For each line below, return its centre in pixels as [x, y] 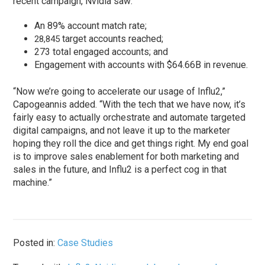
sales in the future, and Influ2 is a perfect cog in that [120, 170]
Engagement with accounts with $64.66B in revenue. [141, 65]
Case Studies [85, 243]
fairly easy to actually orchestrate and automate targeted [130, 118]
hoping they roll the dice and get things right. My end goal [131, 144]
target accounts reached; [113, 39]
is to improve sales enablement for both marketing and [126, 157]
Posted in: [35, 243]
